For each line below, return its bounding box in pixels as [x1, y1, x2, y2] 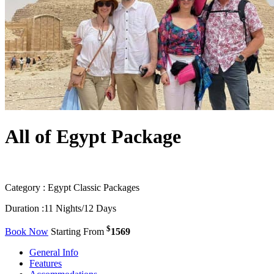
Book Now [5, 226, 48, 237]
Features [29, 258, 62, 269]
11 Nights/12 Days [44, 202, 116, 213]
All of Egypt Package [5, 125, 181, 148]
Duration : [5, 202, 44, 213]
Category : [5, 182, 45, 193]
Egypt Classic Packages [45, 182, 139, 193]
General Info [29, 247, 78, 258]
